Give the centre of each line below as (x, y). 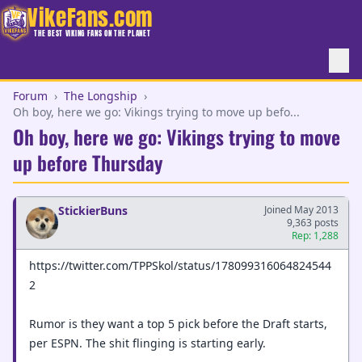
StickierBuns (93, 210)
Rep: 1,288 (315, 236)
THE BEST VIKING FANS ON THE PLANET (93, 33)
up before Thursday (88, 162)
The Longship (101, 96)
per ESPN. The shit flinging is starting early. (147, 343)
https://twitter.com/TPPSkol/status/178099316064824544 (180, 265)
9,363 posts (313, 223)
